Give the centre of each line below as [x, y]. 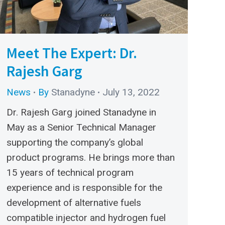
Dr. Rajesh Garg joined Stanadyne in [81, 112]
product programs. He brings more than [91, 157]
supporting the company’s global [75, 142]
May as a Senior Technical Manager [81, 127]
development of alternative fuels [74, 202]
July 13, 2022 [131, 92]
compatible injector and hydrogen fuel [86, 217]
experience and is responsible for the [84, 187]
